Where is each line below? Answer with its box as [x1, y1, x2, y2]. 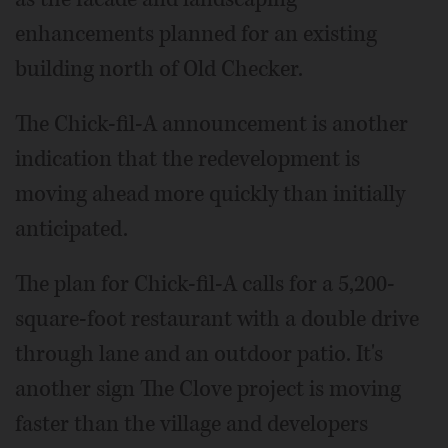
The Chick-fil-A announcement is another [15, 109, 408, 140]
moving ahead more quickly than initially [15, 179, 405, 210]
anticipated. [15, 214, 128, 245]
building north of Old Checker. [15, 54, 303, 85]
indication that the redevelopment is [15, 144, 360, 175]
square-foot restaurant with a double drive [15, 304, 419, 335]
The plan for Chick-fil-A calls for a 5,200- [15, 269, 395, 300]
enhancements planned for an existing [15, 19, 377, 50]
